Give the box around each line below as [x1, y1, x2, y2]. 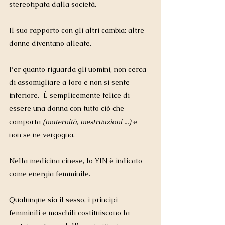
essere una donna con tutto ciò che [9, 104, 126, 114]
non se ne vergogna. [9, 130, 75, 140]
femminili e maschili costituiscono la [9, 208, 132, 218]
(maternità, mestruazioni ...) [41, 117, 133, 127]
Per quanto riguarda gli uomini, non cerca [9, 65, 148, 74]
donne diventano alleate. [9, 39, 93, 48]
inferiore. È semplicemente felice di [9, 91, 132, 100]
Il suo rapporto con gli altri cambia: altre [9, 26, 146, 35]
